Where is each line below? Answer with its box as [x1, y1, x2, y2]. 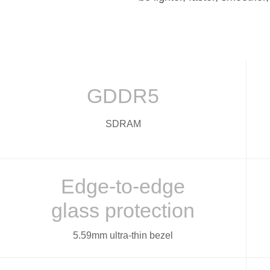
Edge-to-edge [61, 175, 185, 198]
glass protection [51, 199, 195, 222]
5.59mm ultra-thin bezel [73, 230, 173, 240]
